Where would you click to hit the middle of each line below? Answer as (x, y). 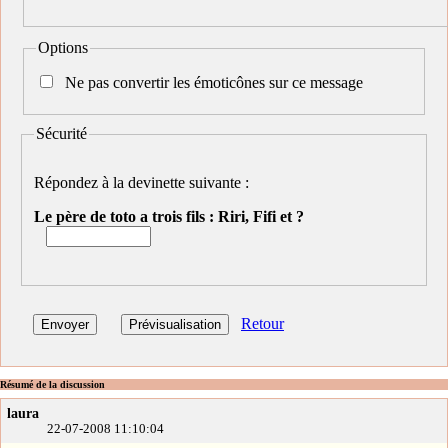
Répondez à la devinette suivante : (143, 182)
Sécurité (61, 133)
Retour (262, 323)
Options (63, 48)
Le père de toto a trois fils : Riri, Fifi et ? (169, 216)
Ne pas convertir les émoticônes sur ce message (214, 82)
